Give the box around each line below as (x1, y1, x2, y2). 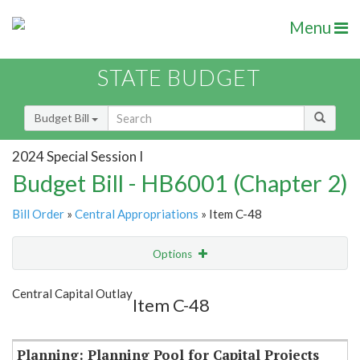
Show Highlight (93, 280, 168, 293)
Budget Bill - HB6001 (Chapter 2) (12, 169, 348, 198)
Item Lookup (16, 313, 80, 328)
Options (153, 247, 194, 261)
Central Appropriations (75, 207, 198, 222)
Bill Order (12, 207, 64, 222)
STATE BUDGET (97, 64, 260, 92)
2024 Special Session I (12, 147, 143, 165)
